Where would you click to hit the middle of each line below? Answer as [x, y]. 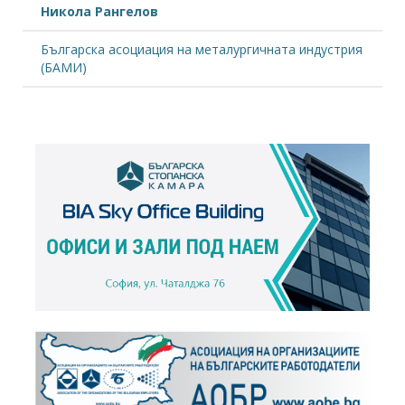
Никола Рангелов [99, 11]
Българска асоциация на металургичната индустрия [202, 49]
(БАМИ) [64, 67]
